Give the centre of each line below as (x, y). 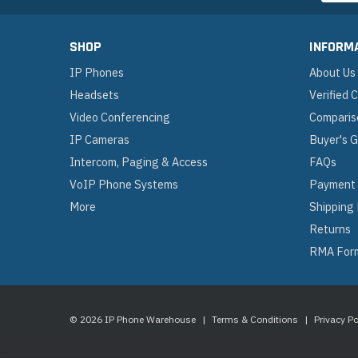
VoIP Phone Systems (124, 184)
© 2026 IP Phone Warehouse (133, 320)
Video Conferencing (120, 117)
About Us (332, 72)
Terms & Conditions (255, 320)
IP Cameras (99, 139)
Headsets (94, 94)
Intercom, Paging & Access (139, 161)
